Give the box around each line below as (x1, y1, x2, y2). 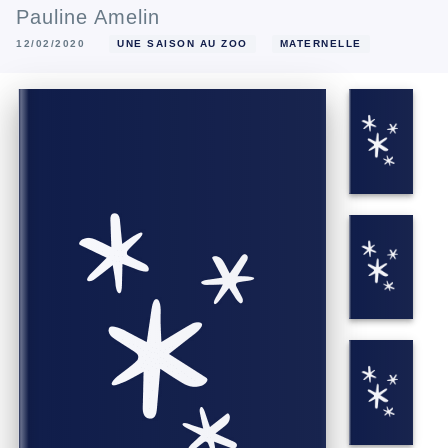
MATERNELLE (279, 37, 362, 49)
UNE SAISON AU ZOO (117, 37, 248, 49)
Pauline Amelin (16, 6, 160, 28)
